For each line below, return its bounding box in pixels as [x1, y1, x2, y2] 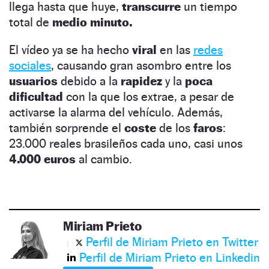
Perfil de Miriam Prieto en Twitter [86, 235, 258, 250]
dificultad [9, 89, 63, 104]
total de [9, 15, 52, 30]
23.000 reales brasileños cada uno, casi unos [9, 136, 243, 151]
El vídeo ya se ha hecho [9, 43, 132, 58]
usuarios [9, 74, 61, 89]
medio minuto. [52, 15, 132, 30]
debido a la [61, 74, 121, 89]
